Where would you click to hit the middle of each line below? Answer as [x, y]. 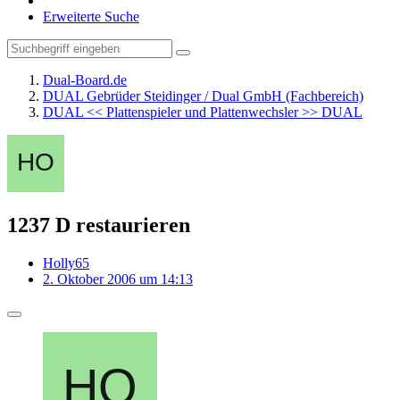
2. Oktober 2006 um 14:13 [118, 279]
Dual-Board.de [85, 80]
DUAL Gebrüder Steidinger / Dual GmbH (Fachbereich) [203, 96]
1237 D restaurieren [99, 225]
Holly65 [66, 262]
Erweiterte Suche [91, 17]
